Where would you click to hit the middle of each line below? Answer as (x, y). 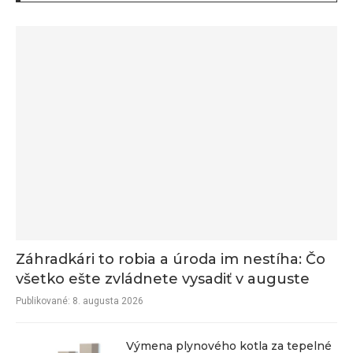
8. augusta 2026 (107, 301)
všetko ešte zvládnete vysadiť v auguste (163, 279)
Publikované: (43, 301)
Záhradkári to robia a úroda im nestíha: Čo (171, 259)
